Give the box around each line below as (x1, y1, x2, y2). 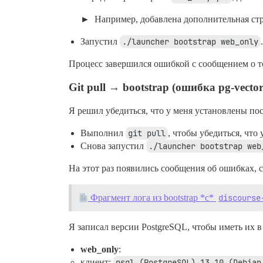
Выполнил (80, 128, 126, 139)
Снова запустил (80, 141, 146, 151)
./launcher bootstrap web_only (122, 36, 258, 48)
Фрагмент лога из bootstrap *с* (88, 193, 216, 203)
